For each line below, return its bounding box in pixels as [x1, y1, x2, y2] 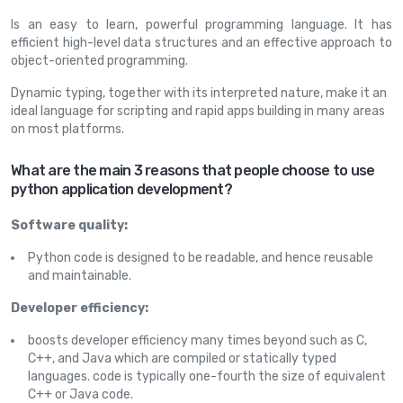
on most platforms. [11, 121, 124, 137]
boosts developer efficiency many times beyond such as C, [28, 333, 367, 348]
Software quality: [11, 218, 128, 233]
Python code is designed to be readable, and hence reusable [28, 250, 373, 265]
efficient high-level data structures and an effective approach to [11, 35, 392, 50]
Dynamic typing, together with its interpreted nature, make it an [11, 85, 387, 101]
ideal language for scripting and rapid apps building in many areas [11, 103, 385, 119]
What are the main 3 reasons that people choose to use [11, 162, 375, 179]
